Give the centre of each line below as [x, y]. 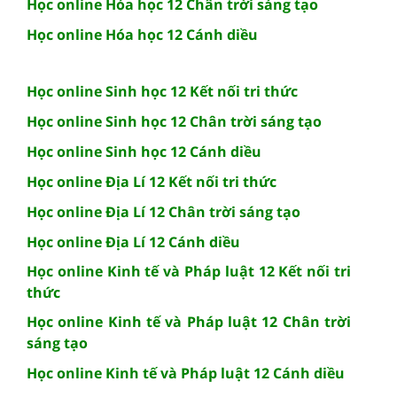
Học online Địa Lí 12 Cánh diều [133, 242]
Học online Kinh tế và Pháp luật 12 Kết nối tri [189, 272]
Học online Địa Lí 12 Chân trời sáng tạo [163, 212]
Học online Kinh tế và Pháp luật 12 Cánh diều [186, 374]
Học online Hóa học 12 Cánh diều [142, 35]
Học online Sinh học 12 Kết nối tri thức [162, 92]
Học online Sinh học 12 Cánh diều [144, 152]
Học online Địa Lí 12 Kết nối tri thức [152, 182]
